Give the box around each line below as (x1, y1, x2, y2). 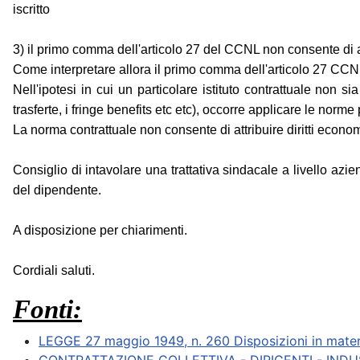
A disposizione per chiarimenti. (13, 223, 187, 238)
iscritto (13, 2, 50, 17)
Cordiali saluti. (13, 264, 95, 278)
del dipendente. (13, 183, 101, 198)
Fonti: (13, 294, 82, 325)
